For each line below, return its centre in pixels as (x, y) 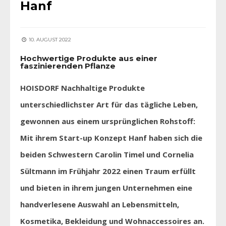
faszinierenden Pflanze (68, 66)
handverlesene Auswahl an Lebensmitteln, (100, 204)
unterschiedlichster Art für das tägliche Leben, (109, 104)
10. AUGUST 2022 (49, 39)
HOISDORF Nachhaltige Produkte (82, 88)
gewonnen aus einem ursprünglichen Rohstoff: (108, 121)
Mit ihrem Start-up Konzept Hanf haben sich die (111, 137)
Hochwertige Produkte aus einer (89, 58)
